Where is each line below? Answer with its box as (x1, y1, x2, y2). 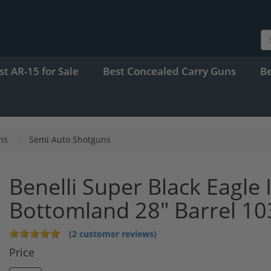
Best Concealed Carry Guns (103, 64, 236, 78)
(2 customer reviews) (69, 227, 157, 240)
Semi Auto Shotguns (29, 133, 111, 145)
